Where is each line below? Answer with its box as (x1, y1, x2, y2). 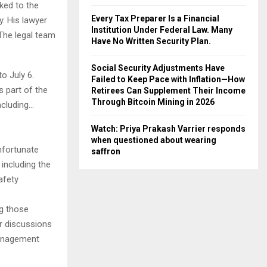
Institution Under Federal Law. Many (91, 25, 232, 35)
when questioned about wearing (91, 135, 216, 145)
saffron (91, 147, 120, 156)
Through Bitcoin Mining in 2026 (91, 97, 215, 107)
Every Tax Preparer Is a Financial (91, 14, 219, 23)
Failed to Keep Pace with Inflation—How (91, 74, 245, 84)
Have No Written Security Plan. (91, 36, 211, 46)
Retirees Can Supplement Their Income (91, 86, 246, 95)
